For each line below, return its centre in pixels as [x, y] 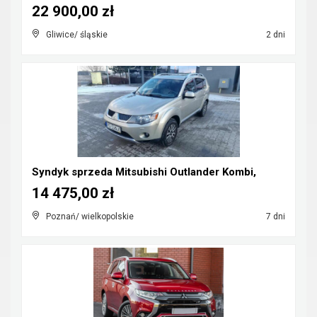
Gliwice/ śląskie [77, 35]
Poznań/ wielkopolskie [90, 217]
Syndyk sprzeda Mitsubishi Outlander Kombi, [144, 172]
